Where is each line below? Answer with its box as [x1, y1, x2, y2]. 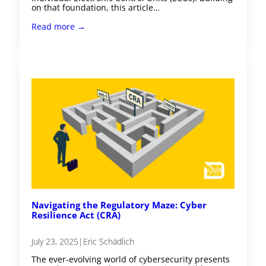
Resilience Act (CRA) [31, 208, 121, 221]
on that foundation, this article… [31, 2, 160, 14]
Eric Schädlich [83, 236, 135, 248]
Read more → [31, 21, 86, 33]
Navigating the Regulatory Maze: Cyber [31, 198, 207, 211]
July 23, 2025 [31, 236, 79, 248]
